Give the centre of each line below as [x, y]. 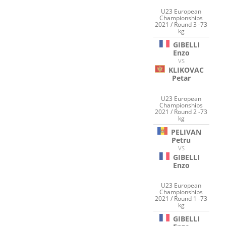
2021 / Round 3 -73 [181, 25]
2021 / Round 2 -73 [181, 111]
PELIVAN [186, 132]
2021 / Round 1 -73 [181, 199]
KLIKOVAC [186, 70]
